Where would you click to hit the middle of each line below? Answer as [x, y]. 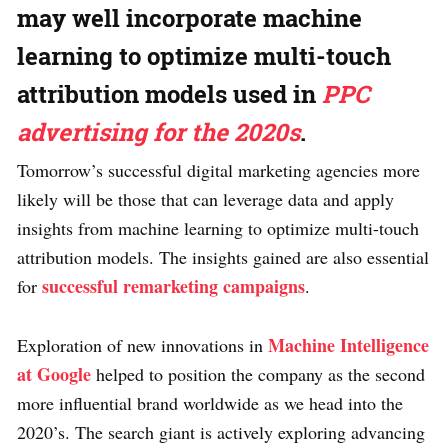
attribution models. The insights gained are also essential [223, 257]
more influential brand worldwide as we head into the [210, 403]
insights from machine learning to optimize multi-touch [218, 228]
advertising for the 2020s [158, 132]
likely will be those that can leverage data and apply [205, 199]
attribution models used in [169, 94]
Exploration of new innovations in [142, 345]
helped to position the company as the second [258, 374]
